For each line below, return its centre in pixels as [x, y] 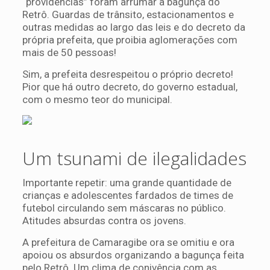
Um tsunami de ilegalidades [134, 158]
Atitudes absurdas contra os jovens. [105, 220]
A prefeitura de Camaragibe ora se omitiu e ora [128, 242]
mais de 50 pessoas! [69, 52]
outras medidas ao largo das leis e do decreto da [133, 27]
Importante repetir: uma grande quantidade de [127, 182]
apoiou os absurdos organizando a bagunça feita [133, 255]
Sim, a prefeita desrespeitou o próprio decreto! [127, 74]
